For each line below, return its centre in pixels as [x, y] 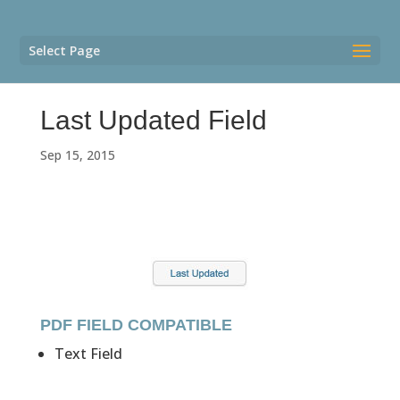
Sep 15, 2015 [77, 154]
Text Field [88, 353]
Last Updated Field [153, 120]
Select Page [65, 50]
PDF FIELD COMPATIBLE [136, 325]
